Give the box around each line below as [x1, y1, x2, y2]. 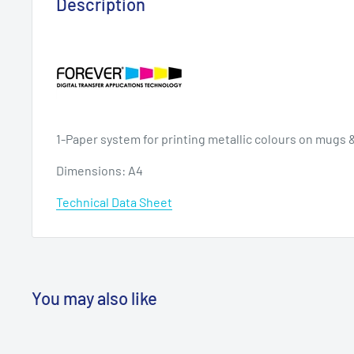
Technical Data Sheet [56, 194, 172, 210]
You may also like [32, 288, 157, 309]
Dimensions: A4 [56, 162, 143, 178]
